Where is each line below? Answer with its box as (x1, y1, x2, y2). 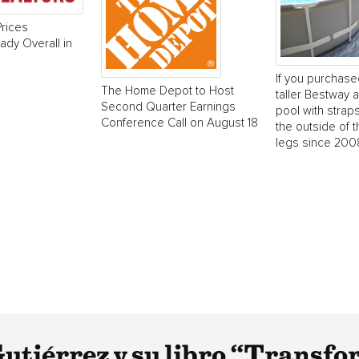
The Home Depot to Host (101, 85, 234, 97)
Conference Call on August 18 (101, 117, 258, 129)
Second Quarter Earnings (101, 101, 236, 113)
